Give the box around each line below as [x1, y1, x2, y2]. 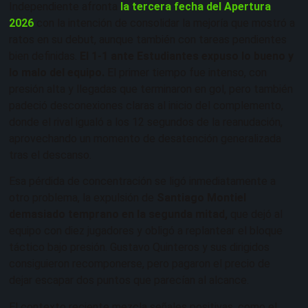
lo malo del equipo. [9, 66, 104, 80]
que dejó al [228, 208, 283, 221]
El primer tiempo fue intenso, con [104, 66, 267, 80]
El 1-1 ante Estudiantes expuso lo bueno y [80, 49, 294, 63]
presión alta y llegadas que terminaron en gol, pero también [9, 82, 293, 96]
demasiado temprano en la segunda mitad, [9, 208, 228, 221]
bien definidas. [9, 49, 80, 63]
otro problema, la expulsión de [9, 191, 157, 205]
